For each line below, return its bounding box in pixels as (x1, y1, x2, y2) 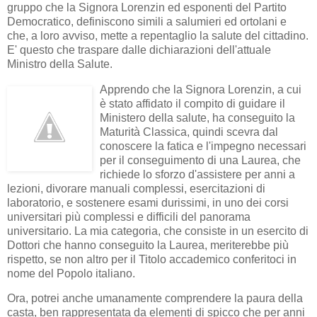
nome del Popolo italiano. (7, 267, 135, 279)
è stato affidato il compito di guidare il (100, 97, 285, 110)
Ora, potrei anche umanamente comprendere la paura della (7, 292, 303, 305)
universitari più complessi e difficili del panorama (7, 210, 250, 223)
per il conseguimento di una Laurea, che (100, 154, 301, 166)
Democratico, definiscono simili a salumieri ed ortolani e (7, 15, 287, 28)
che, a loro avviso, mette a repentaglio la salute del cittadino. (7, 29, 309, 42)
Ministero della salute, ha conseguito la (100, 111, 295, 124)
